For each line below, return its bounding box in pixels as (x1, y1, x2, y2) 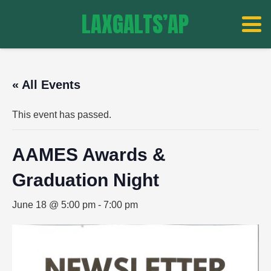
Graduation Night (12, 170, 159, 190)
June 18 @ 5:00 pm (12, 200, 96, 210)
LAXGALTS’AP (82, 7, 189, 41)
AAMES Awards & (12, 145, 166, 165)
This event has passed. (12, 109, 111, 120)
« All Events (12, 78, 80, 91)
